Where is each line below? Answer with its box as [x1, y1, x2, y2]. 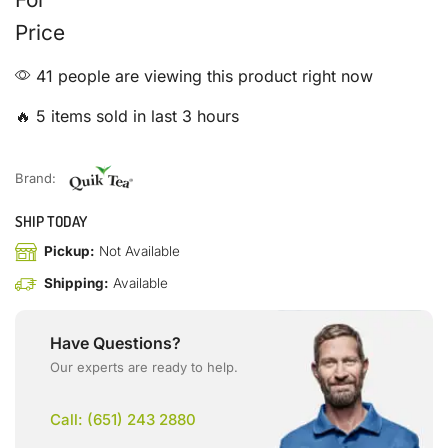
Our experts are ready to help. [50, 358, 238, 375]
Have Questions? [50, 332, 181, 353]
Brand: [15, 169, 60, 186]
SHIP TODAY [15, 211, 87, 231]
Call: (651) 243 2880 [50, 409, 196, 429]
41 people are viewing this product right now [31, 65, 373, 86]
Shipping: [44, 275, 109, 292]
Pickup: [44, 243, 95, 260]
